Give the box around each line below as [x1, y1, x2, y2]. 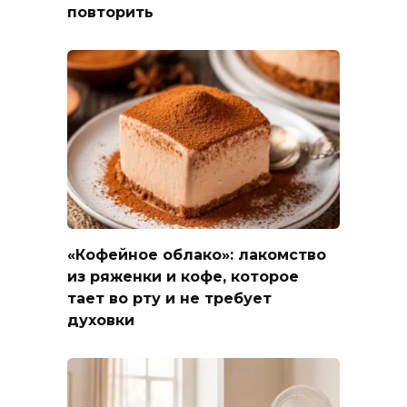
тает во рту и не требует [67, 289, 272, 307]
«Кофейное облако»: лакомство [67, 245, 326, 263]
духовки [67, 311, 134, 329]
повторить [67, 3, 154, 21]
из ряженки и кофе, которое [67, 267, 299, 285]
